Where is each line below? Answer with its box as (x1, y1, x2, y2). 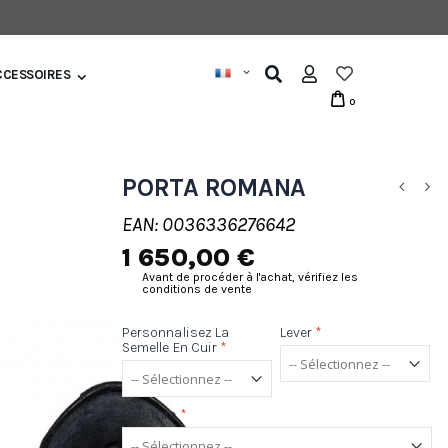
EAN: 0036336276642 (122, 213, 295, 236)
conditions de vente (142, 282, 252, 296)
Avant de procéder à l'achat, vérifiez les (142, 270, 358, 284)
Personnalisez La (122, 324, 230, 342)
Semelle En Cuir (122, 339, 218, 357)
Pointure (122, 406, 177, 424)
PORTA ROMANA (122, 173, 306, 202)
